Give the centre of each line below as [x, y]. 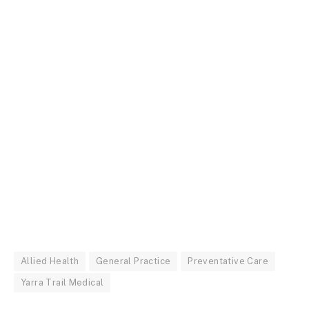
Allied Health [50, 261]
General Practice [133, 261]
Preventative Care [228, 261]
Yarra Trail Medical [62, 282]
